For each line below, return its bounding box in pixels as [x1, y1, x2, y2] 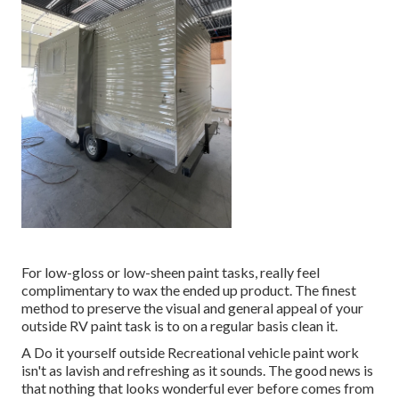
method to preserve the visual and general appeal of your [21, 299, 363, 317]
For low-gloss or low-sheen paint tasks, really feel [21, 264, 320, 281]
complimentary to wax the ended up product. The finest [21, 281, 356, 299]
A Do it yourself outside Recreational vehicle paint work [21, 344, 359, 362]
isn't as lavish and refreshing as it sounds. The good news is [21, 362, 373, 379]
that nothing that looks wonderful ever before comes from [21, 379, 374, 397]
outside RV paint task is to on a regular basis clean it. [21, 317, 338, 335]
